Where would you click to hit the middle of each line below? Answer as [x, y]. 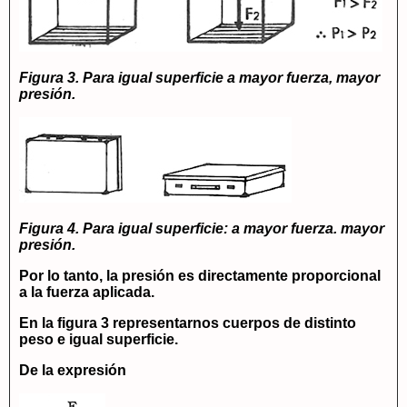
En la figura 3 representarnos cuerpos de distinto [188, 323]
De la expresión [73, 370]
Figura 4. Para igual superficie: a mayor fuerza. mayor [202, 228]
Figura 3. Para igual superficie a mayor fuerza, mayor [199, 78]
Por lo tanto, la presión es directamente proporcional [200, 276]
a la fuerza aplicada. [87, 292]
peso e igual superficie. [99, 339]
